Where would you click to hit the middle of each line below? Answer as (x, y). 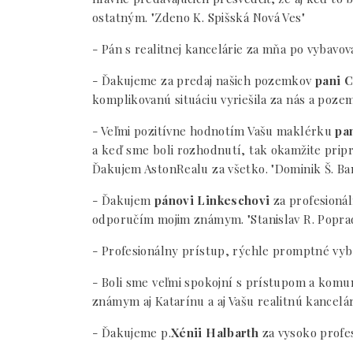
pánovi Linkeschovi (212, 200)
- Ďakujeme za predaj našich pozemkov (204, 80)
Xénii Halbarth (215, 333)
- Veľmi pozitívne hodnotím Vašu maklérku (212, 131)
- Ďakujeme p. (132, 333)
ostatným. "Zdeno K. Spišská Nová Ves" (199, 17)
